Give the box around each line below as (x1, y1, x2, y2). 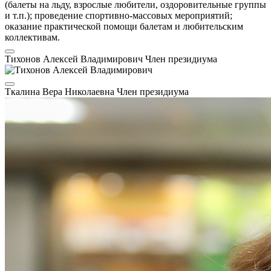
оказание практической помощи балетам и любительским (5, 21, 243, 31)
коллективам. (5, 31, 60, 42)
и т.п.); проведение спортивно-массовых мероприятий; (5, 10, 232, 21)
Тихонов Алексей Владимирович (5, 53, 145, 64)
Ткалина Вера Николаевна (5, 86, 117, 97)
